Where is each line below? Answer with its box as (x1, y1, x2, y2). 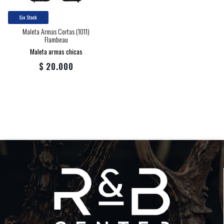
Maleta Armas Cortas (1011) (22, 26, 89, 37)
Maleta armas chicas (29, 46, 82, 57)
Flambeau (44, 34, 68, 45)
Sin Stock (19, 13, 37, 21)
